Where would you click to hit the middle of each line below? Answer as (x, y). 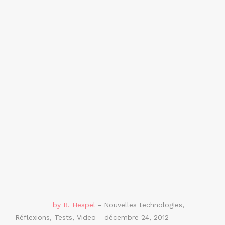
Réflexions (32, 217)
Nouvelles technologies (143, 205)
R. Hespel (79, 205)
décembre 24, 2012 (137, 217)
